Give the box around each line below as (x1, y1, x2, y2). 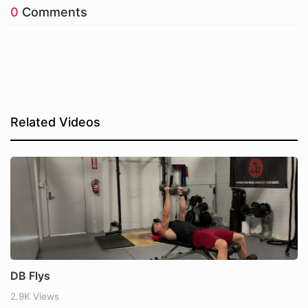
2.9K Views (10, 291, 59, 302)
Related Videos (10, 115, 100, 130)
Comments (19, 5, 87, 20)
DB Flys (10, 269, 50, 283)
